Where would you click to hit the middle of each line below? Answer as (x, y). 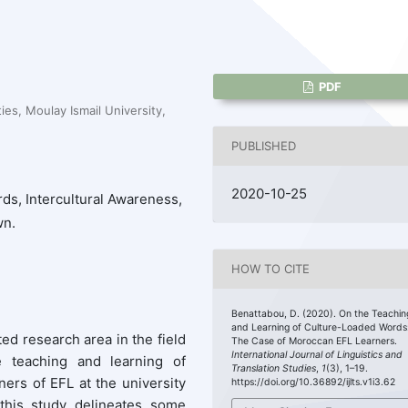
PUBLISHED (264, 146)
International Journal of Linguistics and (317, 354)
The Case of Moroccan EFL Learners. (315, 341)
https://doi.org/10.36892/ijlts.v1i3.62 (314, 382)
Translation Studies (274, 368)
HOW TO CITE (271, 269)
